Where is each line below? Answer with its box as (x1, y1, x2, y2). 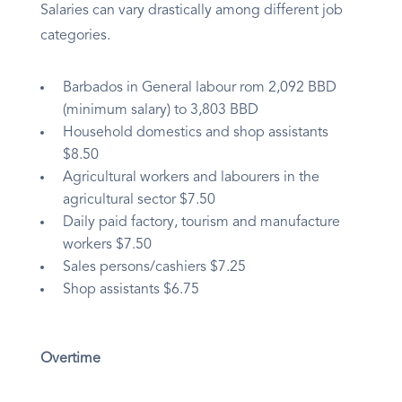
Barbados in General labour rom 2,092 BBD (63, 81, 336, 96)
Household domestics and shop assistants (63, 126, 328, 141)
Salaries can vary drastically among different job (40, 4, 343, 19)
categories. (40, 29, 110, 44)
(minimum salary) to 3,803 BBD (63, 103, 258, 118)
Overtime (40, 352, 100, 367)
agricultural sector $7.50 (63, 193, 215, 208)
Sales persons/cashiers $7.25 (63, 260, 246, 275)
